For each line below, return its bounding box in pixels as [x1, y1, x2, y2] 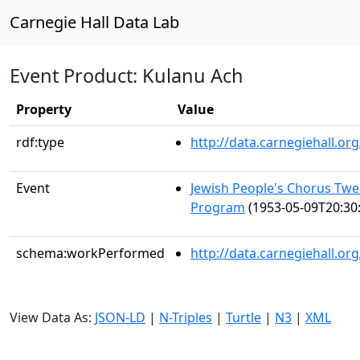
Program [190, 198, 245, 216]
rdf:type [16, 133, 64, 151]
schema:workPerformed [16, 244, 165, 262]
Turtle [226, 309, 261, 326]
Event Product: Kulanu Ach [10, 63, 243, 88]
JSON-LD [95, 309, 145, 326]
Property [16, 100, 72, 118]
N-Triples [159, 309, 212, 326]
